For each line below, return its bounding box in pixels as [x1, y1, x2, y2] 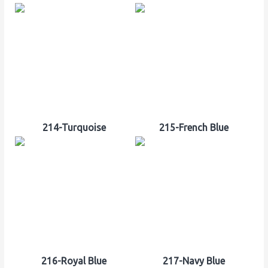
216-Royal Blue [41, 255, 106, 267]
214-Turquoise [42, 122, 106, 133]
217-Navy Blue [163, 255, 226, 267]
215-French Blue [159, 122, 229, 133]
